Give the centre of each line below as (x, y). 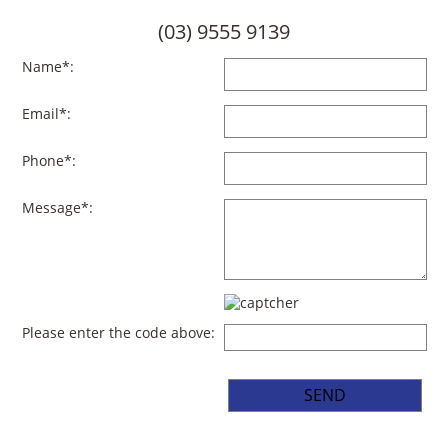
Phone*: (48, 161)
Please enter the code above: (118, 333)
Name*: (47, 67)
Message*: (57, 208)
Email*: (46, 114)
